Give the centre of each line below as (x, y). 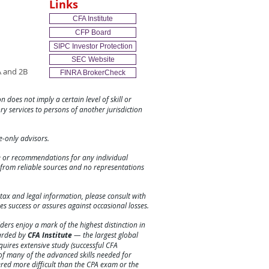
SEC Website (93, 60)
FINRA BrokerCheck (93, 73)
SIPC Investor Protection (93, 47)
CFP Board (93, 33)
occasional (110, 206)
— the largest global (105, 235)
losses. (138, 206)
